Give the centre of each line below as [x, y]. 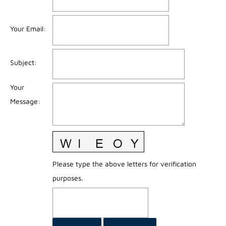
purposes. [68, 178]
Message [24, 101]
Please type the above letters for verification [124, 163]
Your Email [26, 28]
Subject [22, 62]
